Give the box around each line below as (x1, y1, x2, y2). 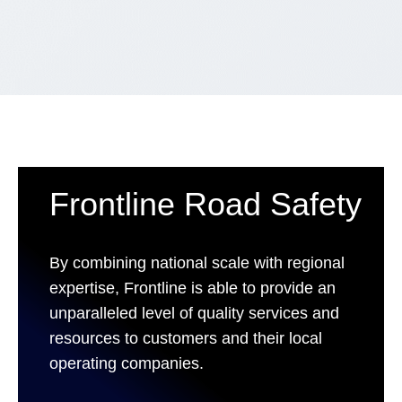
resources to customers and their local (49, 329, 322, 347)
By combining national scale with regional (49, 254, 345, 272)
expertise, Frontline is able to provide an (49, 279, 336, 297)
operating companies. (49, 354, 204, 372)
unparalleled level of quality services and (49, 304, 339, 322)
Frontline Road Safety (49, 186, 362, 223)
